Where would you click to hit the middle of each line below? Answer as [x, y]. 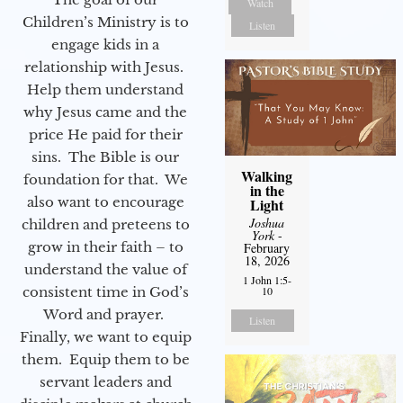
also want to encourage [105, 201]
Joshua [267, 222]
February [267, 247]
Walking [267, 175]
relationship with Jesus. [105, 67]
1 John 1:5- [267, 279]
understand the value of [105, 269]
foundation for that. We [105, 179]
